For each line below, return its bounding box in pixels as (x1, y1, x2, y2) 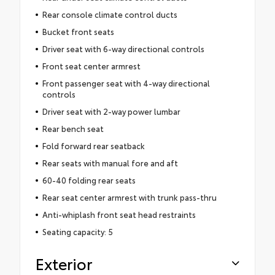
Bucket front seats (42, 25, 114, 37)
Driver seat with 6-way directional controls (42, 42, 204, 54)
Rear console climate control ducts (42, 8, 177, 20)
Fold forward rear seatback (42, 139, 145, 151)
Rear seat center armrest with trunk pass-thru (42, 191, 217, 203)
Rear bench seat (42, 122, 104, 134)
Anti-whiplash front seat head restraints (42, 208, 196, 220)
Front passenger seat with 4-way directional (42, 77, 210, 88)
